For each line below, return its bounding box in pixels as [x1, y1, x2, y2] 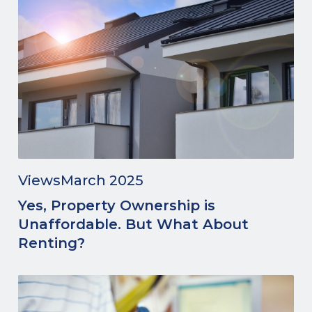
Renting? [18, 235, 85, 251]
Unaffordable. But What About [18, 216, 249, 233]
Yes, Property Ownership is [18, 197, 215, 214]
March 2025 [61, 172, 143, 189]
